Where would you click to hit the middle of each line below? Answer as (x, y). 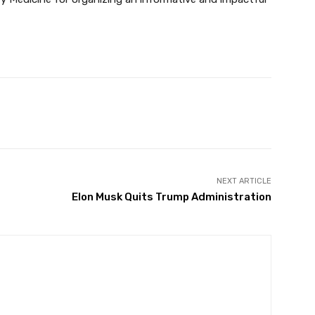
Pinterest (100, 113)
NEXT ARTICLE (244, 181)
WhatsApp (196, 113)
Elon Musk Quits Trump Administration (171, 197)
